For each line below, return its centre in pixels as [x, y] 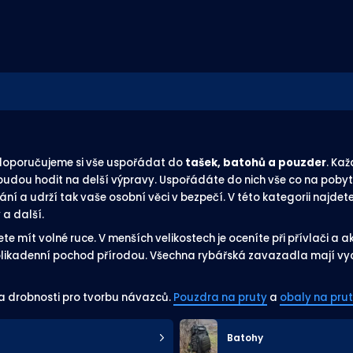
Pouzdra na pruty [220, 297]
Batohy [245, 337]
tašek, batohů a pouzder [256, 163]
